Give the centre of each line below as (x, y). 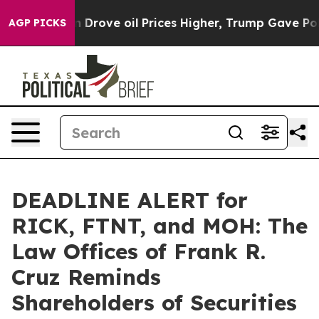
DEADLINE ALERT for (130, 200)
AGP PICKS (37, 23)
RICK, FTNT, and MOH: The (159, 226)
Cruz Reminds (86, 277)
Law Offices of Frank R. (138, 251)
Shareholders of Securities (154, 303)
